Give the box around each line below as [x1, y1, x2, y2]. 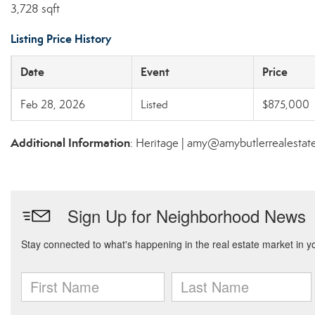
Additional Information [11, 135, 130, 150]
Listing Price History [11, 32, 111, 46]
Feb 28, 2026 [20, 98, 85, 111]
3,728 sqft [11, 1, 60, 16]
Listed [141, 98, 168, 111]
